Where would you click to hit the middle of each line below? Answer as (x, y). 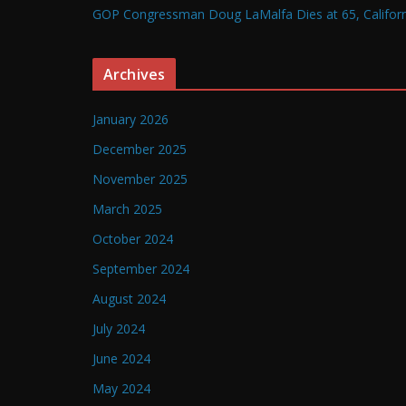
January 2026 (130, 120)
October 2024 (133, 239)
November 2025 (140, 179)
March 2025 (127, 209)
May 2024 (121, 389)
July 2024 (119, 329)
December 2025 (140, 150)
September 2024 (141, 269)
